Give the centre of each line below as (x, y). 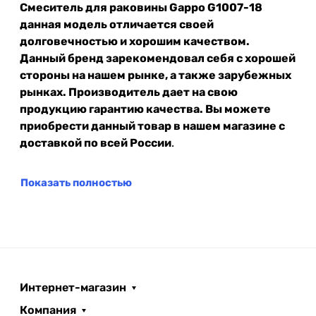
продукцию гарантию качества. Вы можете (145, 109)
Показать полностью (76, 182)
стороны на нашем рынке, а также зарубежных (156, 75)
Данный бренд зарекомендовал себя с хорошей (158, 58)
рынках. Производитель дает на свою (129, 92)
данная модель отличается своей (117, 24)
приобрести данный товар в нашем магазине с (152, 126)
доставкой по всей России (96, 142)
